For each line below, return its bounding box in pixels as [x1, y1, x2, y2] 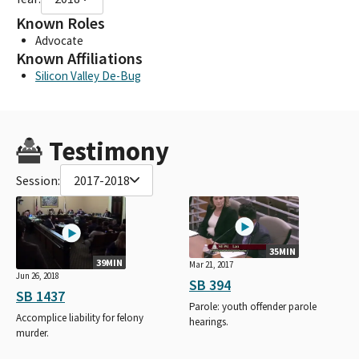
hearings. [189, 314, 228, 329]
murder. [16, 326, 49, 341]
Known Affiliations [16, 47, 143, 69]
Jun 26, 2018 [16, 270, 59, 282]
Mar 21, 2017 [189, 258, 233, 270]
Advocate [35, 32, 83, 48]
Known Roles [16, 12, 105, 34]
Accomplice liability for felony [16, 311, 143, 325]
